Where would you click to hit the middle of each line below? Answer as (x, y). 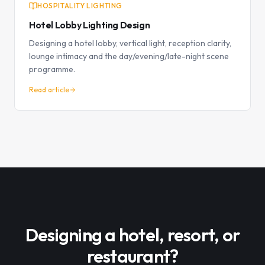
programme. (52, 69)
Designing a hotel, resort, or (132, 235)
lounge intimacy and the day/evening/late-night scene (129, 56)
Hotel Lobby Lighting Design (90, 25)
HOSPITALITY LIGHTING (80, 6)
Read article (49, 90)
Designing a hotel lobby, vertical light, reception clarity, (130, 43)
